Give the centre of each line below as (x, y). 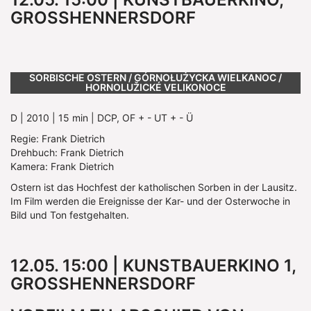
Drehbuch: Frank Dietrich (67, 153)
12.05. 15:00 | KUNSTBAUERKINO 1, (153, 266)
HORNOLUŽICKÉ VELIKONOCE (155, 87)
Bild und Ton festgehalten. (70, 215)
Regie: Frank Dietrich (58, 139)
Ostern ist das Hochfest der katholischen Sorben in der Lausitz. (154, 187)
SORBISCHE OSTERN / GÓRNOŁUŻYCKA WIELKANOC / (155, 78)
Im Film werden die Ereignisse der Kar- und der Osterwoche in (150, 201)
